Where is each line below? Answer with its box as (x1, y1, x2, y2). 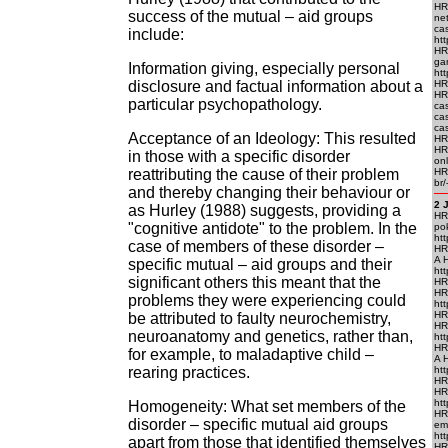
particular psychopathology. (128, 96, 322, 113)
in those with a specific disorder (128, 148, 350, 165)
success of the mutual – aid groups (128, 8, 373, 25)
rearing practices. (128, 364, 250, 381)
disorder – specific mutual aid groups (128, 416, 388, 433)
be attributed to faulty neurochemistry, (128, 310, 391, 327)
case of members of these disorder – (128, 238, 384, 255)
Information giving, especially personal (128, 60, 400, 77)
